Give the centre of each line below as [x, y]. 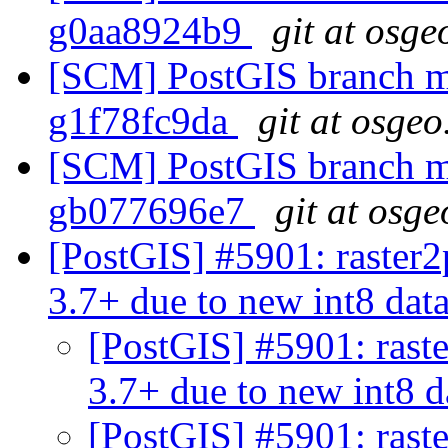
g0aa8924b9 [150, 31]
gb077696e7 [151, 211]
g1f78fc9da [143, 121]
